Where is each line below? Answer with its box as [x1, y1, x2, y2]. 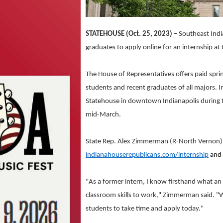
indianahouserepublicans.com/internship [86, 151, 209, 159]
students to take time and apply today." [86, 205, 204, 213]
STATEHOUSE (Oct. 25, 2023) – [86, 30, 179, 38]
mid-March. [86, 111, 121, 118]
